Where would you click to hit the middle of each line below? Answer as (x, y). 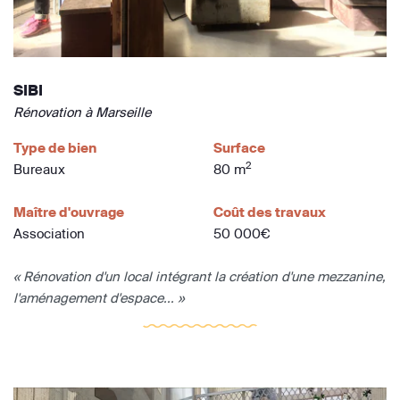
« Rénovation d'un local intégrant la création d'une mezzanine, (200, 276)
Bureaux (39, 169)
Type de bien (55, 147)
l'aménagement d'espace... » (99, 297)
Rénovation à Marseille (82, 112)
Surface (239, 147)
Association (49, 233)
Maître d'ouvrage (69, 212)
